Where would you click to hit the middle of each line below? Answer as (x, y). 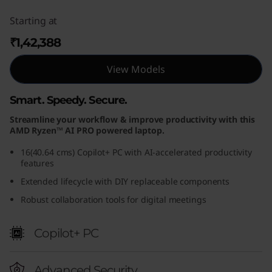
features (37, 163)
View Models (136, 69)
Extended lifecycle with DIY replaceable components (125, 181)
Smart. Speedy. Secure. (69, 100)
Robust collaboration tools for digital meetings (114, 199)
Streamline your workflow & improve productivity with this (133, 119)
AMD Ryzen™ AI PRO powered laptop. (87, 130)
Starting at (34, 20)
